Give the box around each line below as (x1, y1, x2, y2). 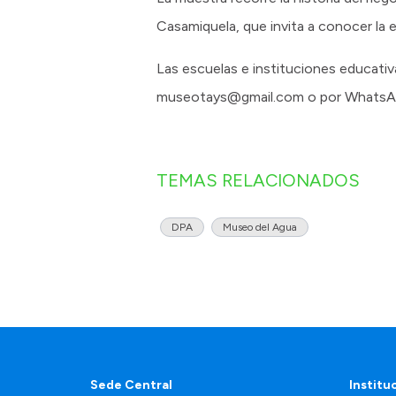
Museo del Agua (223, 221, 297, 234)
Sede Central (90, 377, 172, 393)
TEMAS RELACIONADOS (156, 170, 360, 192)
